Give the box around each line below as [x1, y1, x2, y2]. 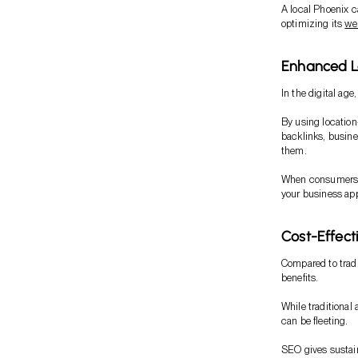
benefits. [281, 271, 319, 284]
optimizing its [281, 17, 345, 30]
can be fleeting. [281, 314, 348, 327]
